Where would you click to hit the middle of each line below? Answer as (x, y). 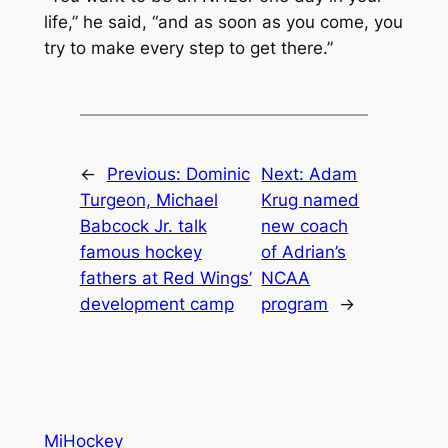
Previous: (146, 174)
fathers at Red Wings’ (165, 278)
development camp (156, 304)
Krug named (310, 200)
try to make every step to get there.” (188, 48)
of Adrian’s (304, 252)
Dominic (217, 174)
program (295, 304)
